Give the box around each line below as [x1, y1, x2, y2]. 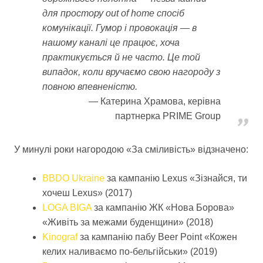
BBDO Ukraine [42, 173, 104, 183]
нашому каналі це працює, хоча [42, 37, 180, 48]
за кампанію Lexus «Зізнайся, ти [104, 173, 247, 183]
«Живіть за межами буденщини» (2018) [42, 217, 213, 227]
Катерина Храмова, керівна [100, 96, 221, 106]
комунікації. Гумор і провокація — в [42, 22, 197, 33]
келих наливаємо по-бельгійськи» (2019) [42, 246, 217, 257]
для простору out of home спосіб [42, 8, 184, 18]
